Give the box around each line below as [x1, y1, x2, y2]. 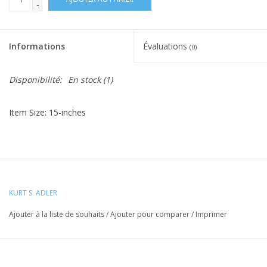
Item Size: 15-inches [9, 106, 86, 118]
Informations [9, 40, 65, 52]
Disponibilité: [9, 73, 62, 85]
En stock [68, 73, 101, 85]
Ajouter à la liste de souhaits [9, 209, 104, 219]
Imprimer [195, 209, 227, 219]
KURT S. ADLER [9, 187, 57, 198]
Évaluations [143, 40, 190, 52]
